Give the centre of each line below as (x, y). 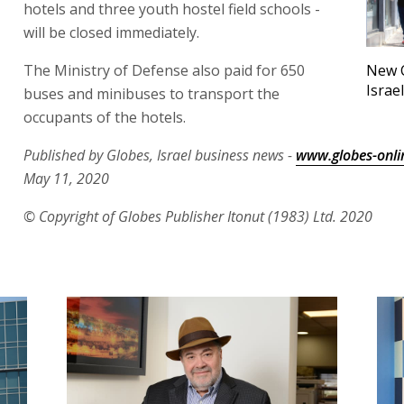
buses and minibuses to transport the (151, 93)
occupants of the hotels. (105, 117)
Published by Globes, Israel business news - (160, 155)
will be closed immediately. (111, 32)
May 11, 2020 (66, 178)
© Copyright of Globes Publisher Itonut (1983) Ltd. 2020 (198, 216)
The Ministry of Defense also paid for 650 (164, 70)
